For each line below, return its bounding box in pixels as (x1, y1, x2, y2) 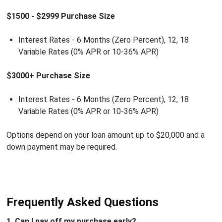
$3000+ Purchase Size (6, 70, 90, 80)
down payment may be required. (6, 142, 117, 152)
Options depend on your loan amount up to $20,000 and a (6, 130, 205, 140)
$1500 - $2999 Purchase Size (6, 11, 115, 21)
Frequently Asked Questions (6, 195, 159, 209)
